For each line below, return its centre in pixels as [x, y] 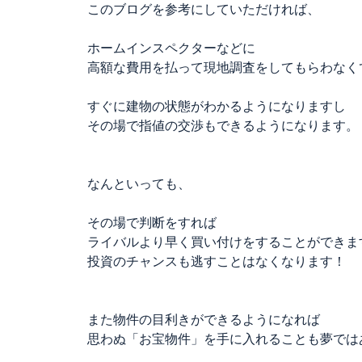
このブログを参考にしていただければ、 [204, 9]
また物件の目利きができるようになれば [204, 320]
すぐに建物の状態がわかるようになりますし [217, 106]
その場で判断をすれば [152, 223]
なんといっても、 [139, 184]
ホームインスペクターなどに [171, 48]
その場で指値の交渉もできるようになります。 [223, 126]
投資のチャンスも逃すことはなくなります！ [217, 261]
